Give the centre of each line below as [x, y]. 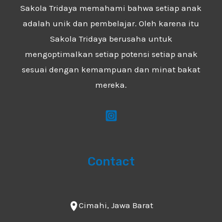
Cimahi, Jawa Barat [116, 205]
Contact [111, 161]
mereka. [111, 84]
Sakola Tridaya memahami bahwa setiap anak [111, 8]
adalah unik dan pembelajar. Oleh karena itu [111, 23]
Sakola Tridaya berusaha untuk [111, 38]
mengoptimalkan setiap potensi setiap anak [111, 54]
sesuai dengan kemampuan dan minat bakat [111, 69]
